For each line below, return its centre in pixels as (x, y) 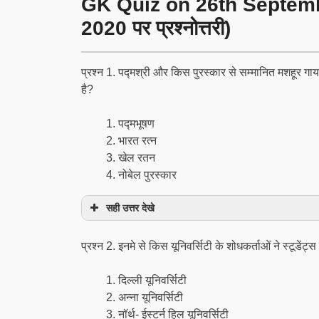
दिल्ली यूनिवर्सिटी (152, 280)
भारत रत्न (137, 141)
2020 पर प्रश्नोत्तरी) (156, 28)
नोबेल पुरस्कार (147, 175)
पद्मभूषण (136, 124)
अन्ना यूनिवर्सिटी (151, 297)
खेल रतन (137, 158)
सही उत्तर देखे (130, 208)
